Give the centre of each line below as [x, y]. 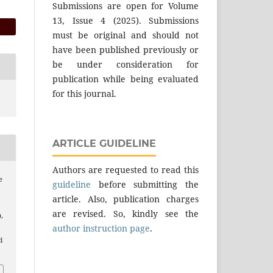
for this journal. [84, 93]
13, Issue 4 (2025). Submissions [126, 20]
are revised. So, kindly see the [126, 213]
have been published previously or [126, 49]
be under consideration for [126, 64]
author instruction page [101, 228]
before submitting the [145, 184]
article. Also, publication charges [126, 199]
